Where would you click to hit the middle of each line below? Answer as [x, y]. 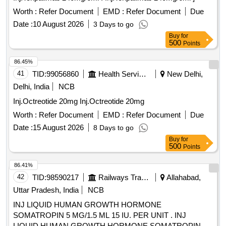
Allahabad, [183, 178]
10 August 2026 [58, 24]
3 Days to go [114, 24]
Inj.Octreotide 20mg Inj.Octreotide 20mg [112, 101]
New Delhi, [184, 74]
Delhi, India [31, 87]
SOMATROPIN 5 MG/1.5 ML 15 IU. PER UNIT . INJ [94, 215]
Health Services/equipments [143, 74]
